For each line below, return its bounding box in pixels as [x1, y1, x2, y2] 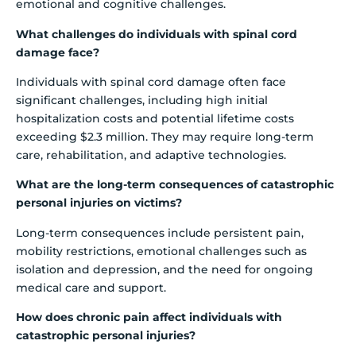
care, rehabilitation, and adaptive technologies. [16, 148, 286, 163]
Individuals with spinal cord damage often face [16, 75, 286, 90]
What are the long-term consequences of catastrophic [16, 177, 334, 192]
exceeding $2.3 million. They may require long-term [16, 130, 314, 145]
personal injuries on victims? [16, 195, 182, 211]
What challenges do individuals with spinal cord [16, 26, 297, 41]
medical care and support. [16, 280, 166, 295]
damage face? [16, 44, 99, 60]
